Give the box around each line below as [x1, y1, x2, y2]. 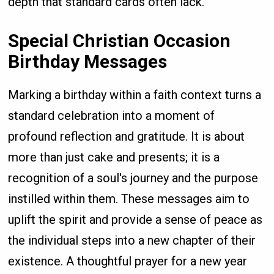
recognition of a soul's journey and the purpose [8, 171, 259, 186]
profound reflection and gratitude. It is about [8, 129, 245, 144]
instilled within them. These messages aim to [8, 191, 250, 207]
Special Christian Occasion [8, 30, 231, 52]
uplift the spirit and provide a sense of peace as [8, 212, 263, 228]
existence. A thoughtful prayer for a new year [8, 254, 248, 269]
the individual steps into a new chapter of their [8, 233, 256, 248]
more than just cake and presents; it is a [8, 150, 220, 165]
